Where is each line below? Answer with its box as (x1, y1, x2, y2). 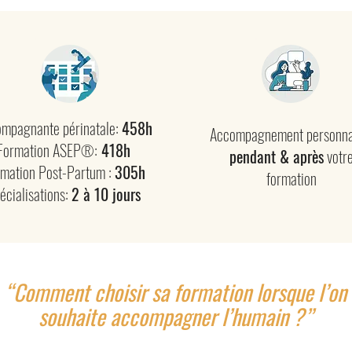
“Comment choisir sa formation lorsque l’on (4, 276, 346, 308)
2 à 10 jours (71, 182, 141, 206)
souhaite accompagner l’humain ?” (38, 300, 313, 332)
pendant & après (229, 145, 324, 168)
